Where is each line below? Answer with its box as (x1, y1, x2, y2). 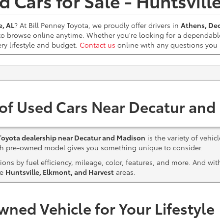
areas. (114, 167, 136, 177)
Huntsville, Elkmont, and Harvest (5, 167, 114, 177)
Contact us (80, 40, 115, 50)
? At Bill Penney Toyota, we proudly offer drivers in (14, 20, 181, 30)
